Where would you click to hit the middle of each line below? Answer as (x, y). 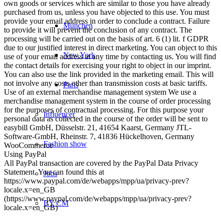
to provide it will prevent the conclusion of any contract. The (98, 30)
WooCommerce (28, 145)
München (78, 25)
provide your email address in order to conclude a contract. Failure (107, 21)
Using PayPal (25, 154)
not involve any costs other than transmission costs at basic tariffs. (106, 83)
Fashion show (65, 144)
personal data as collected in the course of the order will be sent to (106, 118)
